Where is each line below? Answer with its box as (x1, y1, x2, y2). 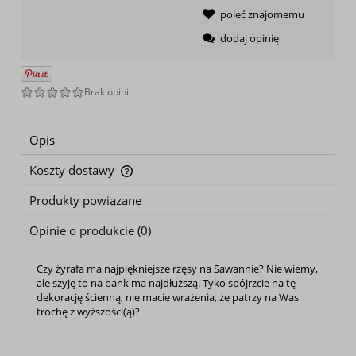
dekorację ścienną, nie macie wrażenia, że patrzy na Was (37, 289, 299, 304)
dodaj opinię (220, 30, 279, 45)
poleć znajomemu (220, 6, 304, 21)
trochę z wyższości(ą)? (37, 304, 140, 319)
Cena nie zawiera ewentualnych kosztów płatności (37, 172, 272, 187)
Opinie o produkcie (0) (29, 222, 151, 238)
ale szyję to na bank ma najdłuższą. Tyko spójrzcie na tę (37, 275, 296, 290)
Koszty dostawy (29, 161, 118, 178)
